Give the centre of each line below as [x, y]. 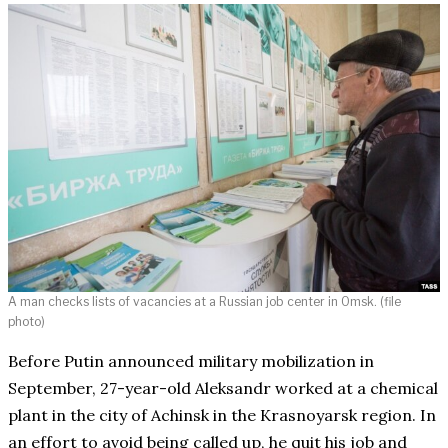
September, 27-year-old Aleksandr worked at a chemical [223, 388]
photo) [26, 322]
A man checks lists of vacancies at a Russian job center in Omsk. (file [204, 302]
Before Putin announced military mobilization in [191, 361]
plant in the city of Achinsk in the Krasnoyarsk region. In [222, 415]
